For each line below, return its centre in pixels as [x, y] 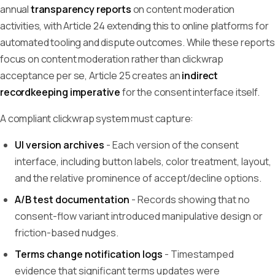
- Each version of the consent [172, 145]
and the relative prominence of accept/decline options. [138, 178]
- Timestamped [198, 254]
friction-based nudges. [67, 233]
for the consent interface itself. [190, 92]
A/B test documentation [72, 199]
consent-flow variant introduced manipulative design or [139, 216]
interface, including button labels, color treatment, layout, [143, 161]
